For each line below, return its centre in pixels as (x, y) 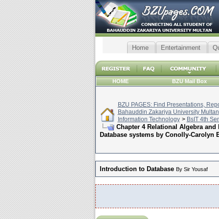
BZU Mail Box (189, 81)
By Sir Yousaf (192, 169)
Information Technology (149, 119)
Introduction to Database (137, 169)
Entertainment (180, 48)
